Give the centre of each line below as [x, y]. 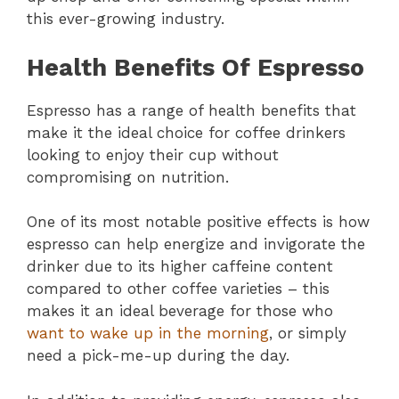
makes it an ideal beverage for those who [180, 311]
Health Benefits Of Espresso [195, 67]
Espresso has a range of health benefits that [191, 110]
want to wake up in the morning [148, 334]
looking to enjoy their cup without [153, 155]
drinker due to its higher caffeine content [180, 267]
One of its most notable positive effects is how [198, 222]
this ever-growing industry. [126, 19]
